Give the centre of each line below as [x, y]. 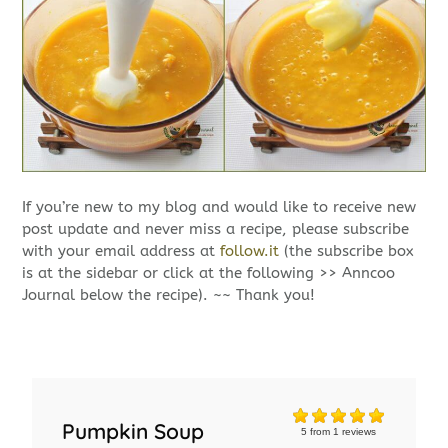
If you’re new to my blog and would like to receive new [219, 207]
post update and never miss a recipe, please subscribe [216, 229]
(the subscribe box [347, 251]
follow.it [250, 251]
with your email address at [121, 251]
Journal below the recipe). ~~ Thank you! [169, 295]
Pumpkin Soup [133, 431]
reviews [357, 432]
